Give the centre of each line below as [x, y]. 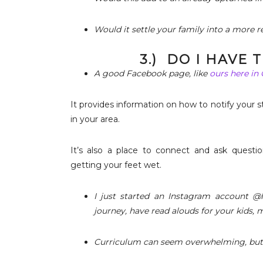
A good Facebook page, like [151, 73]
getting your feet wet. [116, 165]
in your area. [95, 119]
